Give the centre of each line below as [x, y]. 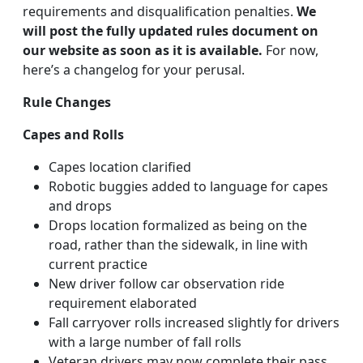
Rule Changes [67, 102]
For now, [290, 50]
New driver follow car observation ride [167, 284]
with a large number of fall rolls [145, 342]
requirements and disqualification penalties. [160, 11]
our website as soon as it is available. [143, 50]
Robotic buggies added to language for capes [188, 186]
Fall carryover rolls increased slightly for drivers [194, 322]
